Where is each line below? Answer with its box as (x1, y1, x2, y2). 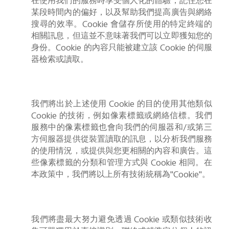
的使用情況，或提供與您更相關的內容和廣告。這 (31, 145, 212, 159)
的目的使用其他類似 (136, 98, 212, 112)
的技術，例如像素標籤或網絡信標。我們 (59, 109, 212, 124)
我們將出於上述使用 (31, 98, 107, 112)
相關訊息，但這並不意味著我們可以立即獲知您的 (31, 29, 212, 44)
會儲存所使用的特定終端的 (110, 17, 212, 32)
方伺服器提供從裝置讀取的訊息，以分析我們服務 (31, 133, 212, 148)
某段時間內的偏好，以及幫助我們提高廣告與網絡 (31, 6, 212, 20)
